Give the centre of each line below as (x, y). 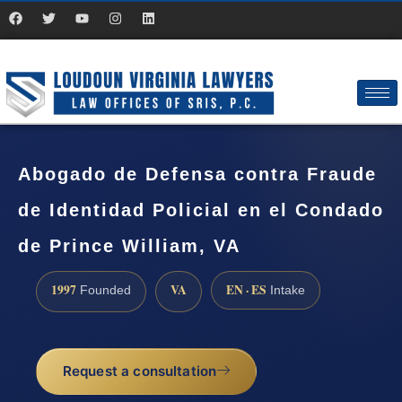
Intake (286, 290)
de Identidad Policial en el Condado (201, 210)
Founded (104, 290)
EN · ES (246, 289)
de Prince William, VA (129, 246)
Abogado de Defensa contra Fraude (197, 175)
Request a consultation (140, 371)
